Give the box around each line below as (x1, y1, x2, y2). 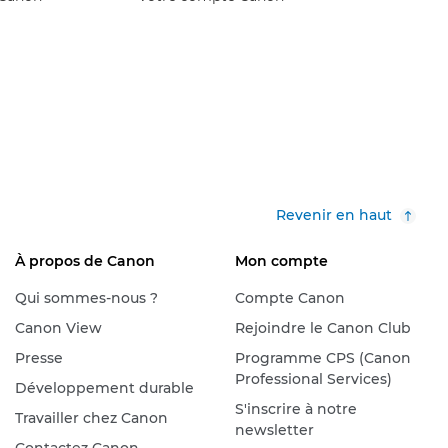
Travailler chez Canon (14, 408, 168, 427)
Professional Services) (234, 369, 392, 388)
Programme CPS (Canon (234, 348, 411, 367)
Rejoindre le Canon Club (234, 318, 411, 337)
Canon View (14, 318, 102, 337)
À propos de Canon (14, 251, 155, 270)
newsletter (234, 420, 314, 439)
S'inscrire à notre (234, 399, 357, 418)
